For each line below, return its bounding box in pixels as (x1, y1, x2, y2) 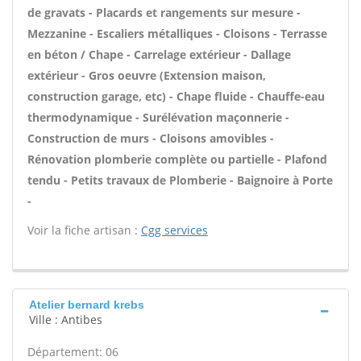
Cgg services (141, 222, 208, 238)
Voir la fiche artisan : (27, 222, 141, 238)
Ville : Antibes (29, 312, 102, 327)
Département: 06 (27, 344, 118, 359)
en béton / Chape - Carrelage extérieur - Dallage (27, 47, 291, 62)
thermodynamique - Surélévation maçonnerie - (27, 110, 289, 125)
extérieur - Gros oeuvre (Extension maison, (27, 68, 266, 83)
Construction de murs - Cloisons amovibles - (27, 131, 274, 146)
